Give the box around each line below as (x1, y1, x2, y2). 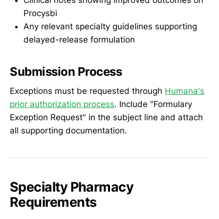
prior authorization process (10, 99, 114, 109)
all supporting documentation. (10, 126, 127, 136)
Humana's (165, 86, 204, 96)
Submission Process (10, 64, 122, 79)
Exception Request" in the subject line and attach (10, 112, 203, 123)
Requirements (10, 194, 97, 210)
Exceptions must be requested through (10, 86, 165, 96)
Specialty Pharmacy (10, 178, 134, 195)
